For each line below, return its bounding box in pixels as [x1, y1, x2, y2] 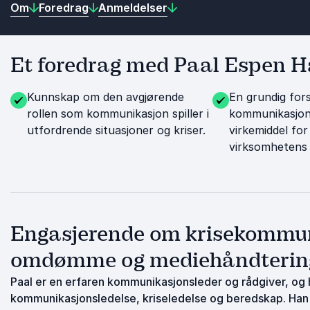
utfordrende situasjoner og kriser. [27, 123, 206, 137]
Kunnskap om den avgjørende [27, 90, 184, 104]
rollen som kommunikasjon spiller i [27, 107, 209, 120]
